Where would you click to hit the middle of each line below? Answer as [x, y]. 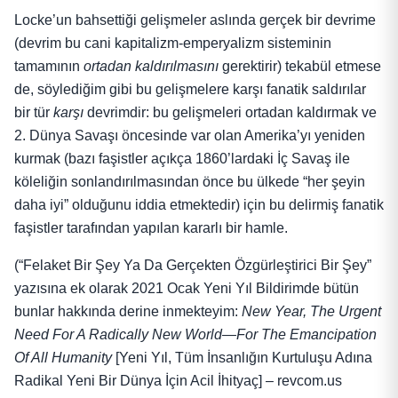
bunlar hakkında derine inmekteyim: [128, 312]
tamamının [49, 67]
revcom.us [310, 381]
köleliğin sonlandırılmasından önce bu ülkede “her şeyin [190, 182]
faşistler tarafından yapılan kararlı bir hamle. [151, 228]
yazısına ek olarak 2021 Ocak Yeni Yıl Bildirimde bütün [187, 289]
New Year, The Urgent [311, 312]
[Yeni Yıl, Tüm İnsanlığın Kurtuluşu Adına [244, 358]
